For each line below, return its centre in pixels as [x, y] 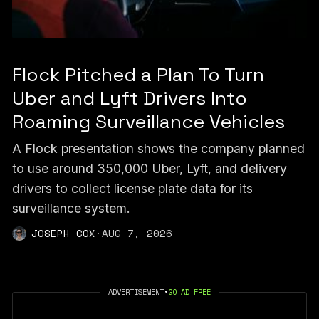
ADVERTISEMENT [136, 292]
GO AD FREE [189, 292]
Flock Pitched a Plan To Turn [138, 75]
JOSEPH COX [63, 233]
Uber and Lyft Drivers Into [129, 99]
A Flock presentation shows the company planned [158, 148]
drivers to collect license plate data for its [132, 188]
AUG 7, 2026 [137, 233]
